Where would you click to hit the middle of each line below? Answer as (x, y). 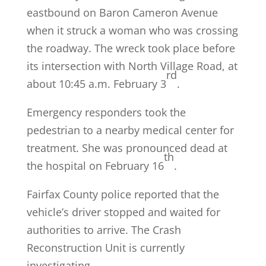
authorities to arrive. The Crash (104, 229)
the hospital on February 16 (95, 165)
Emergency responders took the (106, 112)
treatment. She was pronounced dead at (127, 148)
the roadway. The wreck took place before (131, 48)
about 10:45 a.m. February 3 (96, 83)
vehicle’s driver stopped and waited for (123, 212)
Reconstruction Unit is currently (105, 247)
